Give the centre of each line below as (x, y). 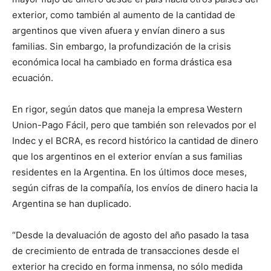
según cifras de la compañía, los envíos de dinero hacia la (135, 188)
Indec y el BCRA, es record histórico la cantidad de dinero (135, 141)
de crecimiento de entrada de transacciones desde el (126, 251)
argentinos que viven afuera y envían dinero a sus (119, 31)
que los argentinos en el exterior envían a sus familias (127, 156)
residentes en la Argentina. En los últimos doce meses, (129, 172)
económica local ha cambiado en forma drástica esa (122, 62)
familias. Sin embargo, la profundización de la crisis (122, 46)
